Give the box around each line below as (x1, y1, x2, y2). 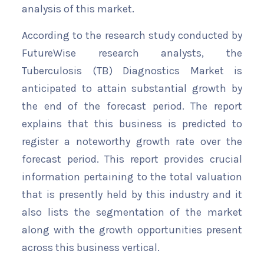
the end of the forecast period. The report (22, 100, 242, 113)
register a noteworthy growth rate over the (22, 135, 242, 148)
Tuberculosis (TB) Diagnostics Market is (22, 64, 242, 78)
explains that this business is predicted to (22, 117, 242, 131)
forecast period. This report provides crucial (22, 153, 242, 166)
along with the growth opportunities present (22, 223, 242, 237)
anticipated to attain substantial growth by (22, 82, 242, 95)
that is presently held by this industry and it (22, 188, 242, 202)
